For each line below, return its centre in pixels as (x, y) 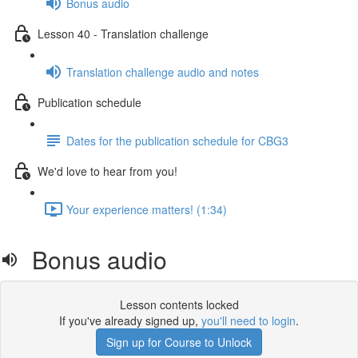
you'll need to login (249, 320)
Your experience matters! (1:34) (147, 209)
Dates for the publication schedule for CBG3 (177, 140)
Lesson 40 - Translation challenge (123, 33)
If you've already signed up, (130, 320)
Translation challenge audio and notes (163, 72)
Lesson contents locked (179, 304)
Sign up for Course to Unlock (179, 342)
